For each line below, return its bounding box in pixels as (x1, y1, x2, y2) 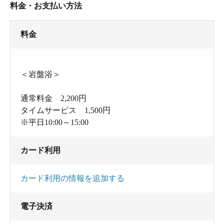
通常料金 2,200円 (20, 94, 86, 103)
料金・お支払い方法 (10, 1, 82, 10)
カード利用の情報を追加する (20, 174, 124, 183)
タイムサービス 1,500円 (20, 106, 110, 115)
